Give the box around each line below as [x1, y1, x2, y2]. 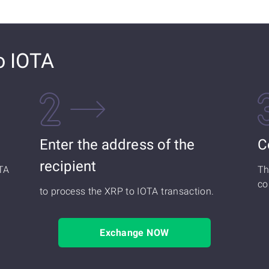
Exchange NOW [100, 227, 169, 238]
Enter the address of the [40, 136, 195, 153]
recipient [40, 158, 96, 175]
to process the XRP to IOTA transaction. [40, 186, 214, 197]
